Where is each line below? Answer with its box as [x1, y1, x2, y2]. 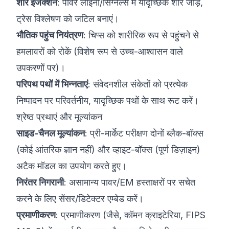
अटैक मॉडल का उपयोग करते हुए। [16, 161, 127, 171]
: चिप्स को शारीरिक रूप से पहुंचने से [83, 30, 199, 40]
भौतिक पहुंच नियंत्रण [16, 30, 83, 40]
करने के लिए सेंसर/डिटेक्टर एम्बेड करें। [16, 193, 144, 204]
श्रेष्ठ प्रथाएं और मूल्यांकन [16, 111, 102, 122]
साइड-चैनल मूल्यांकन [16, 128, 85, 139]
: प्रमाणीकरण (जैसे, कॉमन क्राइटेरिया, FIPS [56, 210, 205, 220]
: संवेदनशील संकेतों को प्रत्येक [88, 79, 188, 89]
